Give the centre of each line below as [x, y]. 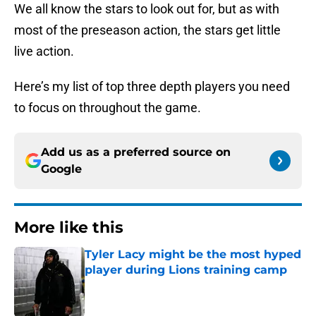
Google [61, 169]
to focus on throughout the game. [108, 108]
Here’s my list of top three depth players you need [152, 87]
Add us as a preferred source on [136, 152]
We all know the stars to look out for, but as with [147, 9]
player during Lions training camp [186, 270]
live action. [44, 51]
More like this [69, 228]
